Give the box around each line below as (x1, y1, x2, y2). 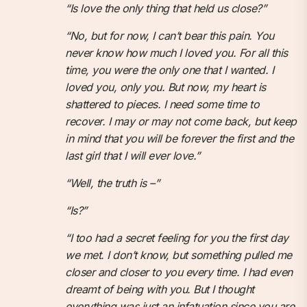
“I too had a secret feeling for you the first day (65, 230, 288, 245)
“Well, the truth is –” (65, 175, 159, 190)
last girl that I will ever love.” (65, 148, 200, 162)
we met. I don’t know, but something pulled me (65, 247, 292, 262)
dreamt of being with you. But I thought (65, 282, 254, 296)
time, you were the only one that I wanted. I (65, 62, 273, 77)
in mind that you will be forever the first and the (65, 131, 293, 145)
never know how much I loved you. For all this (65, 45, 288, 60)
